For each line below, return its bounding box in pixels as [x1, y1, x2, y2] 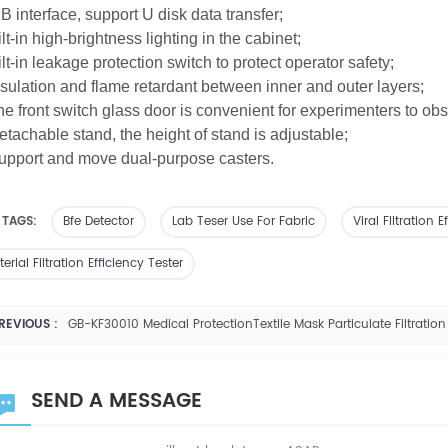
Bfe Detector [63, 211, 134, 231]
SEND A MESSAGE [31, 384, 202, 418]
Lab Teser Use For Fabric [172, 211, 315, 231]
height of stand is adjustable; [146, 125, 348, 143]
